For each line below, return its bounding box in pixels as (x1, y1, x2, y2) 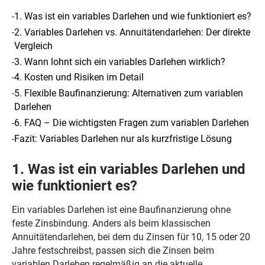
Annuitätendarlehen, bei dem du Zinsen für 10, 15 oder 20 (11, 231, 250, 243)
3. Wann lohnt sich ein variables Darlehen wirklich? (14, 56, 225, 67)
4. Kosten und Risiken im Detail (14, 72, 144, 83)
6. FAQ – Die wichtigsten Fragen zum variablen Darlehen (14, 117, 249, 129)
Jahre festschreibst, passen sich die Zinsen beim (11, 245, 214, 257)
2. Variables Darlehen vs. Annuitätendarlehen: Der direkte (14, 26, 250, 38)
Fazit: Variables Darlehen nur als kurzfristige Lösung (14, 133, 232, 145)
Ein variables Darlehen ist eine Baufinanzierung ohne (11, 204, 231, 216)
